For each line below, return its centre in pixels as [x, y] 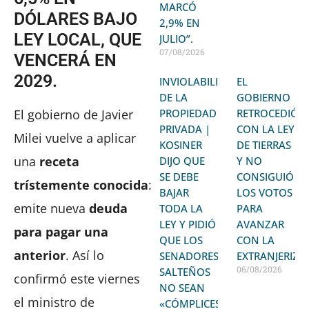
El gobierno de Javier [73, 114]
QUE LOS [181, 240]
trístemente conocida [81, 185]
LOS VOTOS [265, 192]
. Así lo [85, 255]
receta [59, 161]
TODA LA [181, 208]
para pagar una [61, 231]
